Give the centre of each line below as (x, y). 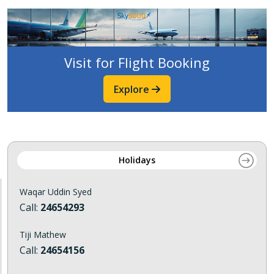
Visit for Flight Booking (137, 63)
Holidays (137, 160)
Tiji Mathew (43, 235)
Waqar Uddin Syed (56, 192)
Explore (133, 90)
